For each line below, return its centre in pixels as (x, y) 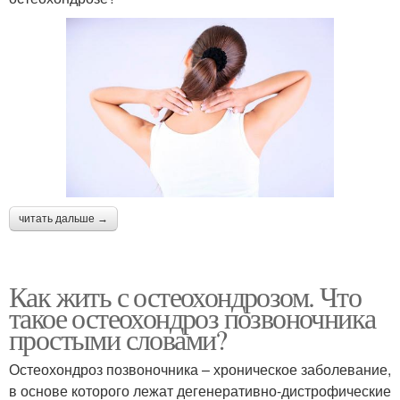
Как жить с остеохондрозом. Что (185, 296)
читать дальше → (63, 218)
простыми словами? (118, 338)
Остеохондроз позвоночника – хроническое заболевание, (200, 369)
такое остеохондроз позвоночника (192, 317)
